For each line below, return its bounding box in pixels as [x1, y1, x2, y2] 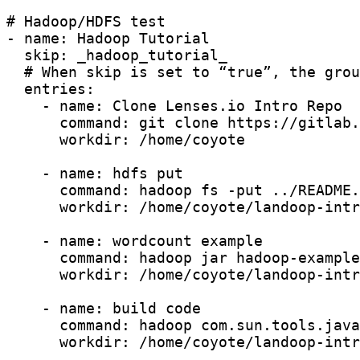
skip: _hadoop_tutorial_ [6, 46, 227, 63]
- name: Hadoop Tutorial [6, 29, 210, 47]
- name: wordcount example [6, 231, 263, 249]
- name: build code [6, 299, 201, 317]
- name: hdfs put [6, 164, 183, 182]
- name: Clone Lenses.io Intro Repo [6, 96, 342, 114]
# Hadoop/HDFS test [6, 12, 166, 30]
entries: [6, 80, 95, 97]
